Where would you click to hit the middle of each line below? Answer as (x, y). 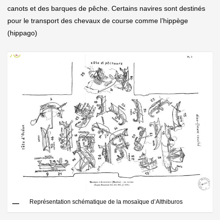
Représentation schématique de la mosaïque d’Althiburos (106, 202)
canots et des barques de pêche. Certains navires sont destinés (106, 9)
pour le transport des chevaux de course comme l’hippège (98, 21)
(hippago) (22, 33)
